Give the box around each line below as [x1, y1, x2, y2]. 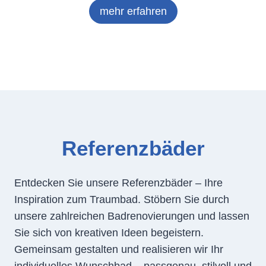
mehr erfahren [99, 5, 167, 18]
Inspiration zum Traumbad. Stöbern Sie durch [14, 193, 229, 205]
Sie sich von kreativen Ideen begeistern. [14, 226, 204, 239]
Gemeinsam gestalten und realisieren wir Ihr [14, 243, 223, 255]
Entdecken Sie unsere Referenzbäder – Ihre [14, 176, 223, 189]
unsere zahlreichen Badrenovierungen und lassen [14, 210, 249, 222]
